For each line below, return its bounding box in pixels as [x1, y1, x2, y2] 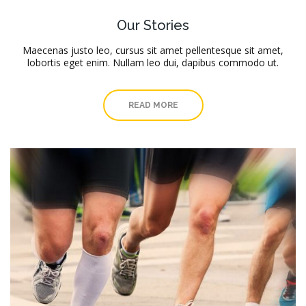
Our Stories [117, 17, 189, 34]
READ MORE [128, 100, 178, 111]
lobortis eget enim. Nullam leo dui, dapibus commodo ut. [27, 56, 279, 70]
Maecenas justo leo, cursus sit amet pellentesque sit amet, [23, 44, 283, 57]
